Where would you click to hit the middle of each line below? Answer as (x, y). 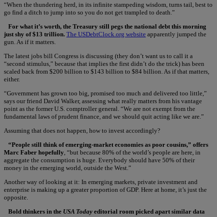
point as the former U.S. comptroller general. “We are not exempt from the (100, 108)
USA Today (78, 211)
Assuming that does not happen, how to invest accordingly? (82, 130)
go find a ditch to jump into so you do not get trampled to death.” (89, 12)
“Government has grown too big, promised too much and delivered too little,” (105, 93)
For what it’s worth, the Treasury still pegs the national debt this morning (107, 26)
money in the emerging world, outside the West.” (68, 168)
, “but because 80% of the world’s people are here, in (132, 152)
